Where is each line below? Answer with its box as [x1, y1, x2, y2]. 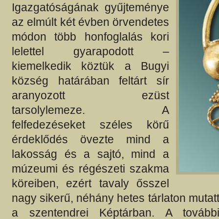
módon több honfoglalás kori [12, 30, 169, 44]
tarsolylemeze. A [12, 104, 169, 117]
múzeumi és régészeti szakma [12, 162, 169, 175]
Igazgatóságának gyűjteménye [12, 1, 169, 14]
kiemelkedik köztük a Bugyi [12, 60, 169, 73]
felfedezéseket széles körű [12, 118, 169, 131]
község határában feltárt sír [12, 74, 169, 88]
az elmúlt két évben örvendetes [12, 16, 169, 29]
